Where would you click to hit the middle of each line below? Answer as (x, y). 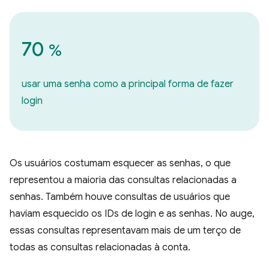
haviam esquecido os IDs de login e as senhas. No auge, (132, 214)
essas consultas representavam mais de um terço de (125, 231)
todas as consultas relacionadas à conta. (100, 247)
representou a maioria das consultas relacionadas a (123, 180)
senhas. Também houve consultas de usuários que (120, 197)
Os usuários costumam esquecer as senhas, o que (120, 163)
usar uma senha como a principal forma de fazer (128, 84)
